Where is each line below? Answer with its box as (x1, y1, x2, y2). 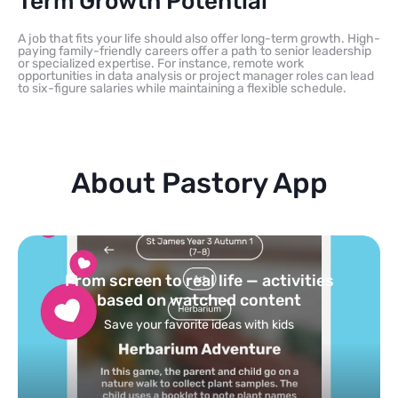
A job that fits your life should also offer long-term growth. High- (18, 30, 380, 46)
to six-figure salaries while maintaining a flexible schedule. (18, 80, 346, 96)
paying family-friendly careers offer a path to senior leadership (18, 43, 371, 59)
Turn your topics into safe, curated (66, 270, 332, 291)
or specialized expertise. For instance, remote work (18, 55, 304, 71)
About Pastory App (70, 165, 328, 200)
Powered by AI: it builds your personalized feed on (60, 316, 338, 332)
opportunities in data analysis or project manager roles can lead (18, 68, 374, 84)
